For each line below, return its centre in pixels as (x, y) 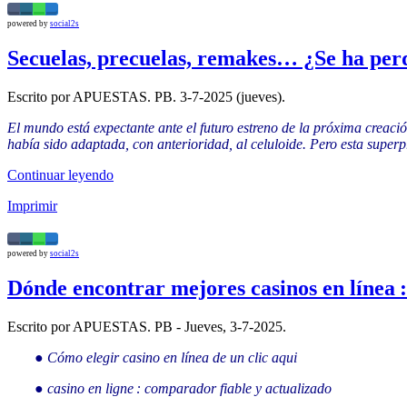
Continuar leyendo (60, 174)
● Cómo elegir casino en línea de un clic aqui (166, 357)
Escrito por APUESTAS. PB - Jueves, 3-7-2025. (147, 326)
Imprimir (32, 205)
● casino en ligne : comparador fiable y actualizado (183, 388)
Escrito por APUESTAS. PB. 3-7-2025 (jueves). (146, 96)
